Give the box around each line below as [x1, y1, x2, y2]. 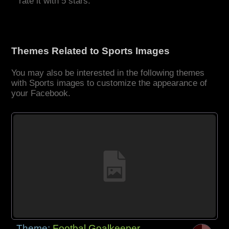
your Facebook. [11, 88, 71, 99]
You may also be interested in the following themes [11, 68, 205, 78]
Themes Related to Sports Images [11, 45, 170, 57]
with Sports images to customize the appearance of [11, 78, 208, 88]
